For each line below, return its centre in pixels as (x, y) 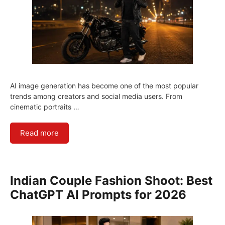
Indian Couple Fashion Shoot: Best (111, 180)
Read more (39, 133)
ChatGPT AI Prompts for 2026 (98, 194)
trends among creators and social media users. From (96, 96)
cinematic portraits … (45, 106)
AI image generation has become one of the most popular (104, 85)
